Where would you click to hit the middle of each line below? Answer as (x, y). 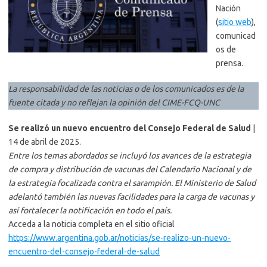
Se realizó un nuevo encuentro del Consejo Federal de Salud (130, 128)
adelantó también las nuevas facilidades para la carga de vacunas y (131, 197)
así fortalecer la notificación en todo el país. (90, 211)
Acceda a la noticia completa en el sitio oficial (91, 224)
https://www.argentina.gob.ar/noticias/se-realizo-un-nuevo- (119, 238)
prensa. (229, 63)
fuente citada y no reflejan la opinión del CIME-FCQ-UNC (114, 103)
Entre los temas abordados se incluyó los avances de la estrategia (130, 156)
